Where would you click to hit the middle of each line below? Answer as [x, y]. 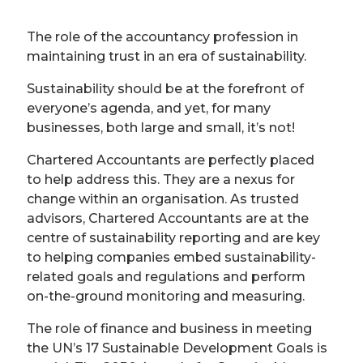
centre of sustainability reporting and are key [173, 238]
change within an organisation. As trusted [163, 199]
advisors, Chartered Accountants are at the [168, 218]
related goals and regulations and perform [166, 277]
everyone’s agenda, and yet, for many [149, 108]
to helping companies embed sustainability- [171, 257]
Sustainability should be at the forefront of [165, 89]
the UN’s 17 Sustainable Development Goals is [177, 348]
